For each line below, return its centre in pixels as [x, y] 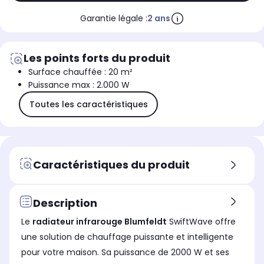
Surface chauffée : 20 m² [80, 72]
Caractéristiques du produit [111, 164]
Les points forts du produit [97, 58]
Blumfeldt [146, 222]
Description [65, 203]
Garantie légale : [113, 19]
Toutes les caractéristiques [88, 104]
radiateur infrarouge [78, 222]
